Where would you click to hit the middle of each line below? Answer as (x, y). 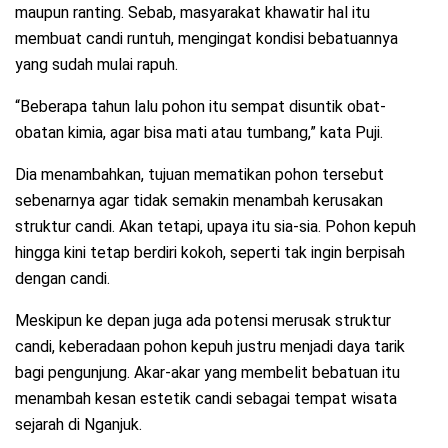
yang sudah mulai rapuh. (96, 65)
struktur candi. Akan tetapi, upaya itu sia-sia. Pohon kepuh (215, 227)
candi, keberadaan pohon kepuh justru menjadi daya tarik (210, 347)
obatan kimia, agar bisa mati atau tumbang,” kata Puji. (199, 133)
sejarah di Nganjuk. (78, 425)
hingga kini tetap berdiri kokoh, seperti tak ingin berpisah (210, 253)
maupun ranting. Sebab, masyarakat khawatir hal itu (192, 13)
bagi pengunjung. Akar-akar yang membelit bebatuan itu (207, 373)
